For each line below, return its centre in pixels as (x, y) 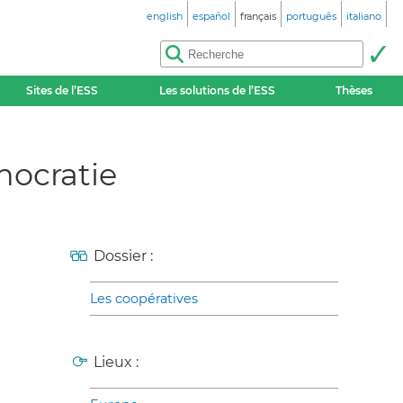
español (211, 16)
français (258, 16)
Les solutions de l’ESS (217, 90)
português (311, 16)
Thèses (354, 90)
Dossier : (123, 256)
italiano (364, 16)
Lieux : (116, 362)
